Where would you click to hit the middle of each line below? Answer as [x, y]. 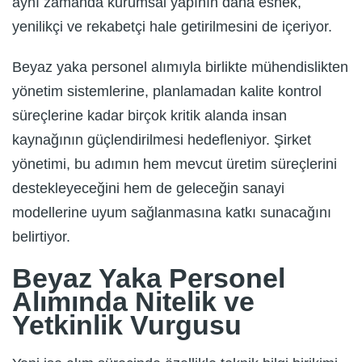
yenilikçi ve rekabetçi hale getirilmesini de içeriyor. [172, 27]
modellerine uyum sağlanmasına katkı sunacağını [172, 213]
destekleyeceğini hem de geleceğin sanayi [148, 189]
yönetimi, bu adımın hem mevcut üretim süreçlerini [175, 164]
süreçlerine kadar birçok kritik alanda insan [149, 116]
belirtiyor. [41, 237]
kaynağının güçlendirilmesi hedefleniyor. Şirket [162, 140]
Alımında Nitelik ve [133, 302]
